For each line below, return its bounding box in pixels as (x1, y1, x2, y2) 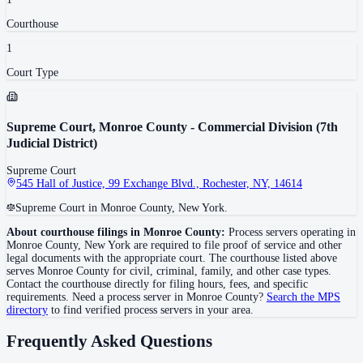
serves (6, 265, 34, 278)
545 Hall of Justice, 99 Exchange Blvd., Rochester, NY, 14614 (16, 177, 302, 190)
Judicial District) (6, 135, 97, 151)
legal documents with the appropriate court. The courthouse (6, 252, 280, 265)
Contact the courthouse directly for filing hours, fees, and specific (6, 278, 308, 291)
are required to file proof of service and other (130, 239, 342, 252)
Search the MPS (267, 291, 340, 304)
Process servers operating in (228, 226, 356, 239)
